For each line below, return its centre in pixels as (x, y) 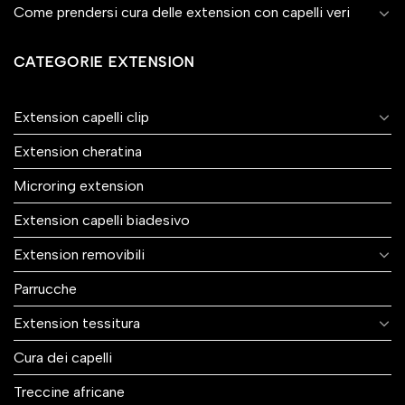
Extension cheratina (78, 151)
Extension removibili (79, 254)
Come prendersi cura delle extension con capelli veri (182, 13)
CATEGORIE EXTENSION (104, 62)
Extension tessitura (77, 323)
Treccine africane (69, 391)
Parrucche (45, 288)
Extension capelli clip (81, 117)
